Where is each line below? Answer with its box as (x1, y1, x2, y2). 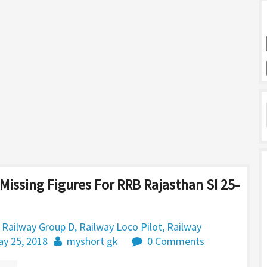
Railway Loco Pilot (79, 220, 162, 234)
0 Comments (147, 234, 204, 248)
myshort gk (67, 234, 118, 248)
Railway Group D (2, 220, 74, 234)
